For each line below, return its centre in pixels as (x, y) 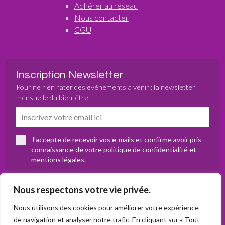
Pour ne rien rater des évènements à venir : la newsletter (106, 87)
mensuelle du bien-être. (53, 98)
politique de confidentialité (146, 150)
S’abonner (113, 189)
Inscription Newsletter (70, 75)
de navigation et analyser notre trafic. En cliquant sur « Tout (107, 220)
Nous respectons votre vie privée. (82, 190)
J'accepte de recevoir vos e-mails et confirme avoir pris (116, 140)
